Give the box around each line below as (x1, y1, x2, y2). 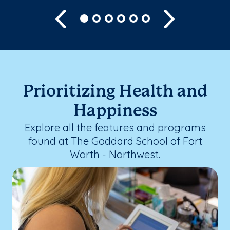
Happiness (73, 103, 157, 119)
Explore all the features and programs (24, 121, 206, 134)
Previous (69, 12, 101, 23)
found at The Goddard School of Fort (28, 134, 202, 147)
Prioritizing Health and (23, 84, 207, 100)
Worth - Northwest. (70, 147, 160, 161)
